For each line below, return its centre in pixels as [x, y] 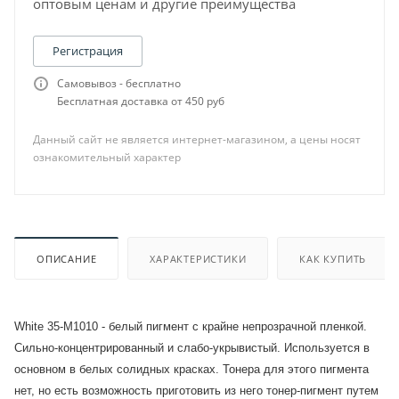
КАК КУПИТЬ [333, 258]
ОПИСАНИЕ [67, 258]
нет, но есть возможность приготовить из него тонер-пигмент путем [196, 390]
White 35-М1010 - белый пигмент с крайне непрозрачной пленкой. [191, 326]
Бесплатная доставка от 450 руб [141, 101]
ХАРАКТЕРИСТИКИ [198, 258]
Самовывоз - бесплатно [119, 83]
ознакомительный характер [107, 157]
